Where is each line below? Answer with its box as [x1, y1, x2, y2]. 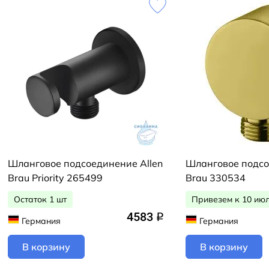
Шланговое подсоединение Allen [8, 157, 163, 169]
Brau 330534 [186, 171, 246, 184]
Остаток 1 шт [14, 193, 67, 205]
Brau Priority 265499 [8, 171, 103, 184]
